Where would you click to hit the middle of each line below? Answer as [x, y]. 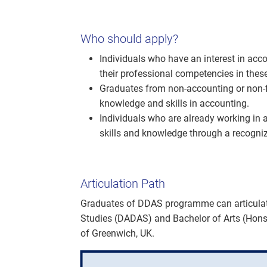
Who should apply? [129, 39]
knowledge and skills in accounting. [174, 104]
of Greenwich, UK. [117, 233]
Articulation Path [123, 184]
